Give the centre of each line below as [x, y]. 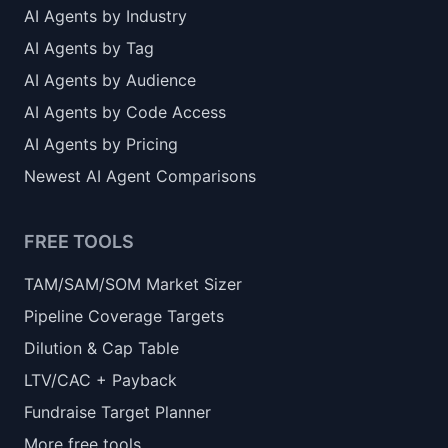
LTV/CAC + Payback [100, 380]
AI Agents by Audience [110, 80]
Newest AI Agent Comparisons [140, 176]
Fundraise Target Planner [117, 412]
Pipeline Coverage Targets [124, 316]
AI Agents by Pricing [101, 144]
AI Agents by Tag [89, 48]
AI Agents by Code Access [125, 112]
